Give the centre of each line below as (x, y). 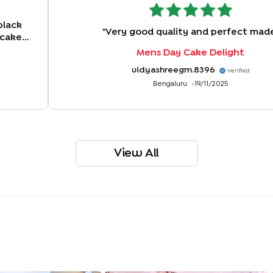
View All (136, 153)
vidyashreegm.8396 (173, 70)
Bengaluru (170, 84)
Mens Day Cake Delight (190, 53)
